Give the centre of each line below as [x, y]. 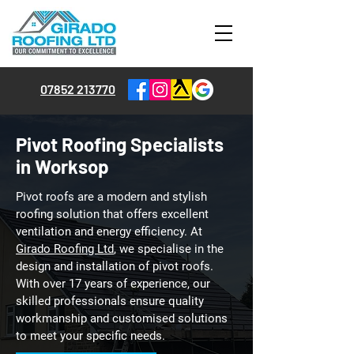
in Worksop [62, 166]
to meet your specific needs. [90, 336]
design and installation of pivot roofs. [115, 266]
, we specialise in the [169, 249]
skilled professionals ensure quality [110, 301]
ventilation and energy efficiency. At [109, 232]
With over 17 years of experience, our [113, 284]
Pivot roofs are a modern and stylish [111, 197]
